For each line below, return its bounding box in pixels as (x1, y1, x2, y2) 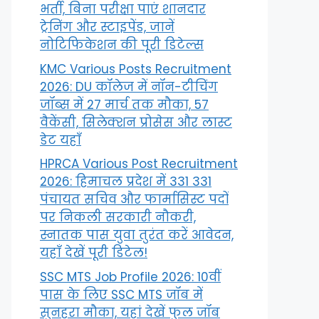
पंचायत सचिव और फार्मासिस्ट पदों (40, 191, 229, 208)
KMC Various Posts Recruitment (40, 60, 231, 78)
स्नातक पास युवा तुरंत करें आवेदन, (40, 226, 234, 244)
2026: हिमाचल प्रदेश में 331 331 (40, 173, 211, 190)
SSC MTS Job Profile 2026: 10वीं (40, 268, 221, 286)
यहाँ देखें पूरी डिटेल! (40, 244, 147, 261)
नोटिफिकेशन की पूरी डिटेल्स (40, 36, 204, 53)
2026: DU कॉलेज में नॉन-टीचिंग (40, 78, 218, 95)
